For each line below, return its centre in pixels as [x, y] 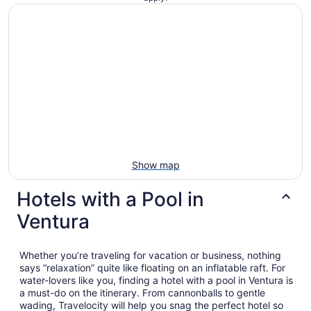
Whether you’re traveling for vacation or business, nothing [150, 255]
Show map [155, 165]
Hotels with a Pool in [110, 199]
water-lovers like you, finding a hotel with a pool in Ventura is [156, 280]
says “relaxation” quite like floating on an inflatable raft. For [152, 267]
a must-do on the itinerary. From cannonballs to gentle [142, 292]
